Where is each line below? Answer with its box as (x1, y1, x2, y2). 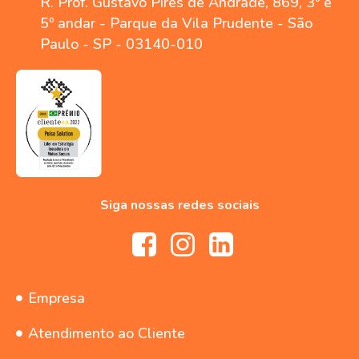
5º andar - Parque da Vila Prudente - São (40, 14, 313, 34)
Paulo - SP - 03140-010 (40, 34, 203, 54)
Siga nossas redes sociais (99, 196, 260, 215)
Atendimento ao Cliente (28, 324, 185, 344)
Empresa (28, 288, 85, 309)
